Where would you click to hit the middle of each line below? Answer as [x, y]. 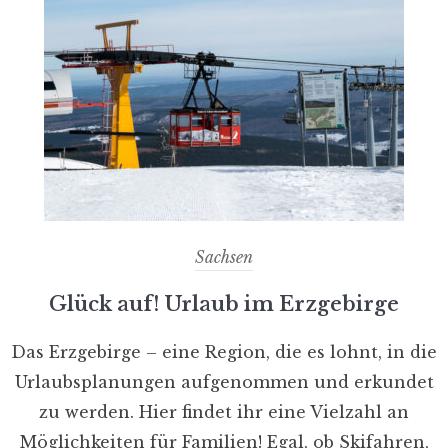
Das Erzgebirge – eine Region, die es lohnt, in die [224, 351]
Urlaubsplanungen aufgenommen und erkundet [224, 381]
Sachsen [224, 256]
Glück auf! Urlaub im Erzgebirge [224, 303]
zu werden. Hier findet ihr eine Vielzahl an [224, 411]
